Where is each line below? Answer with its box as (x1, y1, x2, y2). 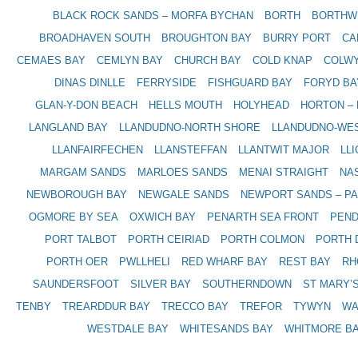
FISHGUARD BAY (208, 77, 292, 89)
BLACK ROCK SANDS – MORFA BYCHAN (53, 10, 253, 22)
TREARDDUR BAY (62, 300, 151, 312)
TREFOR (240, 300, 283, 312)
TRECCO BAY (161, 300, 229, 312)
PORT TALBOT (45, 233, 117, 245)
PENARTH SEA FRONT (207, 211, 320, 223)
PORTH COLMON (221, 233, 305, 245)
